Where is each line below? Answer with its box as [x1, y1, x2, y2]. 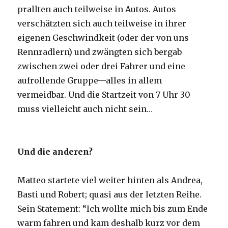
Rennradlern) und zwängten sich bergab [17, 46, 182, 57]
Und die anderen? [17, 146, 93, 157]
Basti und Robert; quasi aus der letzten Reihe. [17, 189, 202, 199]
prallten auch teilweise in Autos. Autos [17, 4, 177, 14]
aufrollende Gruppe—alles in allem [17, 75, 162, 85]
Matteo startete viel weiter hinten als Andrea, [17, 175, 203, 185]
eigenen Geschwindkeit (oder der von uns [17, 32, 189, 43]
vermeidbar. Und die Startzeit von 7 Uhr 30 [17, 89, 191, 100]
